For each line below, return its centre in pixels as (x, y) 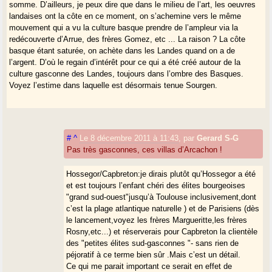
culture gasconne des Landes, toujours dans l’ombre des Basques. (127, 73)
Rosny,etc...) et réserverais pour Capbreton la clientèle (162, 231)
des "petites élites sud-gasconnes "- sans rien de (153, 243)
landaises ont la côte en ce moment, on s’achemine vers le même (125, 16)
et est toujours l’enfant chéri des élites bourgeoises (156, 185)
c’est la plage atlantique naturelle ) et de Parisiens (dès (163, 208)
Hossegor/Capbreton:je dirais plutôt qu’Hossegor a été (161, 174)
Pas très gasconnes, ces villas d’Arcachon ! (145, 149)
